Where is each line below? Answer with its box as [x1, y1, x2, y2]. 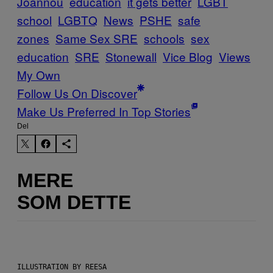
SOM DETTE [17, 191, 131, 213]
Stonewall [105, 48, 157, 65]
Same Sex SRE [55, 30, 138, 47]
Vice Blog [163, 48, 213, 65]
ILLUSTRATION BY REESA [17, 263, 107, 272]
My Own [17, 66, 60, 83]
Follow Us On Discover [17, 85, 137, 102]
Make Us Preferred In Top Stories [17, 103, 191, 120]
